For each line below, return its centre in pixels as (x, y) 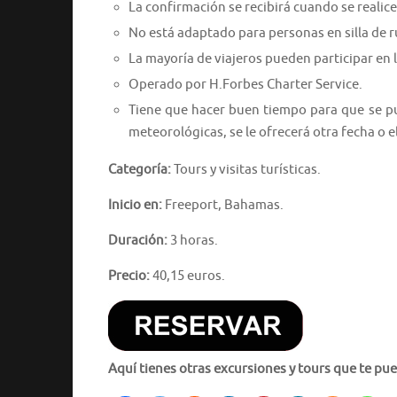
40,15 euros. (187, 276)
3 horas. (193, 240)
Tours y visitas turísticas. (246, 169)
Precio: (129, 276)
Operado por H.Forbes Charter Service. (245, 84)
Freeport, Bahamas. (223, 205)
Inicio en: (135, 205)
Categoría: (140, 169)
